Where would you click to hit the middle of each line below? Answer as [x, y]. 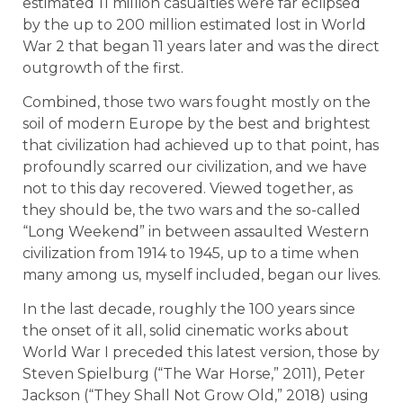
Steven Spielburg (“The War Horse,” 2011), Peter [194, 374]
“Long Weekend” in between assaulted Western [196, 231]
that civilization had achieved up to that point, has [201, 145]
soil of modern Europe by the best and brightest [197, 123]
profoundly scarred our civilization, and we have [195, 166]
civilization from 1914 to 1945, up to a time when [191, 253]
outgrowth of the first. [103, 67]
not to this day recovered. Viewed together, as [188, 188]
